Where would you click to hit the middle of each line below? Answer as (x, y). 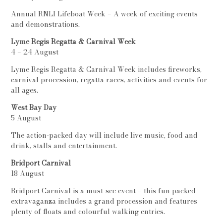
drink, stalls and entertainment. (64, 146)
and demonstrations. (46, 24)
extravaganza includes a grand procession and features (104, 201)
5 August (26, 118)
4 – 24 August (35, 52)
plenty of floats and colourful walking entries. (88, 212)
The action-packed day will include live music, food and (105, 135)
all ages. (25, 90)
